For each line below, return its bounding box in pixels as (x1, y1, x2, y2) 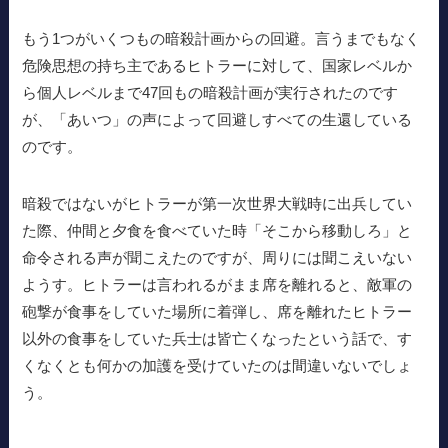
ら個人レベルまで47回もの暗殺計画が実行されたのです (22, 83, 399, 101)
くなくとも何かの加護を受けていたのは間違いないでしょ (22, 356, 413, 374)
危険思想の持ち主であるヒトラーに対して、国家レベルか (22, 56, 413, 74)
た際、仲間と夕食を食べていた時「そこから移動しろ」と (22, 221, 413, 239)
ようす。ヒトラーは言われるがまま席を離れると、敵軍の (22, 275, 413, 293)
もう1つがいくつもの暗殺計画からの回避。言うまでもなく (22, 29, 421, 47)
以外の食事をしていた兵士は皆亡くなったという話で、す (22, 329, 413, 347)
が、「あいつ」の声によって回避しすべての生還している (22, 110, 413, 128)
